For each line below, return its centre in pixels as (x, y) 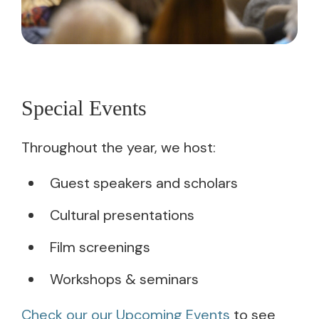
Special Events (84, 108)
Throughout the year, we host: (119, 148)
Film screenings (100, 247)
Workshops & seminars (124, 279)
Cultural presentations (122, 215)
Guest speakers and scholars (144, 183)
